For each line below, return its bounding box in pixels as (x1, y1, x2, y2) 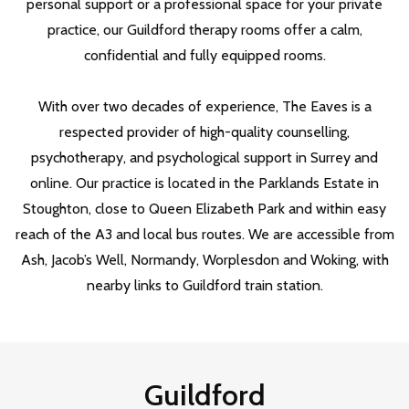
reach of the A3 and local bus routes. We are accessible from (15, 225, 394, 243)
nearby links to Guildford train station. (86, 277, 323, 294)
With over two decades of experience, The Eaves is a (37, 98, 372, 115)
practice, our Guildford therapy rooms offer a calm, (47, 21, 362, 38)
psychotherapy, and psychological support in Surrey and (31, 149, 378, 166)
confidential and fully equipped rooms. (83, 47, 326, 64)
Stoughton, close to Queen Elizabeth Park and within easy (23, 200, 386, 217)
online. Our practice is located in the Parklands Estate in (30, 174, 379, 192)
